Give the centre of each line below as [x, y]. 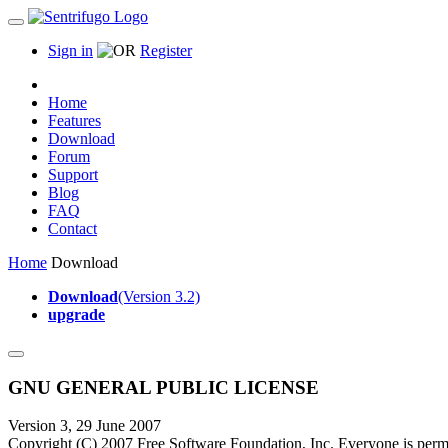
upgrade [76, 314]
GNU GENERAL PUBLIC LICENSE [163, 387]
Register [166, 50]
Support [73, 174]
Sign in [70, 50]
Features [74, 120]
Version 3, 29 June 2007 [84, 426]
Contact [72, 228]
